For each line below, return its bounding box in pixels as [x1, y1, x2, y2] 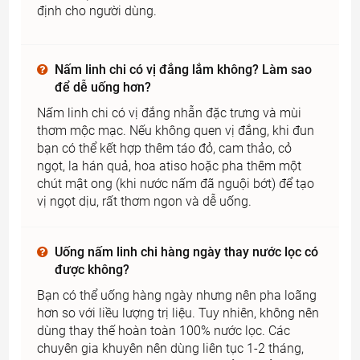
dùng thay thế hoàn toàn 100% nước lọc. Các [37, 323, 291, 339]
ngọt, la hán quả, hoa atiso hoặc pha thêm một [37, 158, 302, 174]
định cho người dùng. [37, 3, 157, 19]
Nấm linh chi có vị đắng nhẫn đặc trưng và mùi [37, 105, 302, 121]
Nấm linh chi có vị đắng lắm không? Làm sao [55, 62, 313, 78]
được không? [55, 262, 130, 278]
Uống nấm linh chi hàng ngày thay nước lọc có [55, 244, 319, 260]
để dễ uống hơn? [55, 80, 152, 96]
